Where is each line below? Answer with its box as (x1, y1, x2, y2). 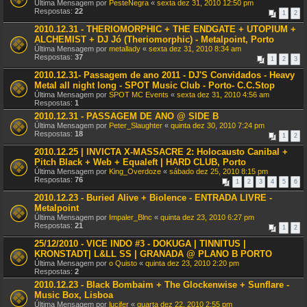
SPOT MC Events (109, 90, 169, 99)
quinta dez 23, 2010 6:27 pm (160, 213, 254, 221)
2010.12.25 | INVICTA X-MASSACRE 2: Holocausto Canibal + (34, 147, 288, 157)
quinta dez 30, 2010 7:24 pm (171, 121, 265, 130)
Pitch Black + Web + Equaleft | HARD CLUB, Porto (34, 157, 246, 167)
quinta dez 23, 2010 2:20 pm (145, 259, 239, 267)
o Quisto (109, 259, 137, 267)
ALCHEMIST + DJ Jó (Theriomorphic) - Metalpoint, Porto (34, 34, 274, 45)
